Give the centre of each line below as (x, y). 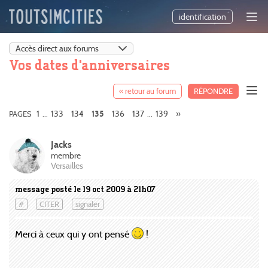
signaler (87, 204)
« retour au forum (147, 91)
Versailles (67, 166)
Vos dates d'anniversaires (89, 64)
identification (202, 17)
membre (66, 156)
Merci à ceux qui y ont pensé (73, 234)
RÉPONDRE (213, 91)
